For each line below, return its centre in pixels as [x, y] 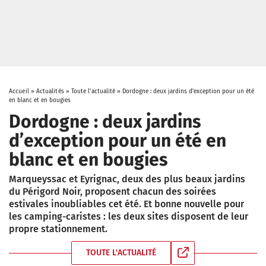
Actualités [50, 91]
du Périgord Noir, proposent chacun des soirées [113, 191]
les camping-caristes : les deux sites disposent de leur [129, 216]
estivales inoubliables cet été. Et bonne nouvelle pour [126, 204]
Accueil [19, 91]
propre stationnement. [58, 229]
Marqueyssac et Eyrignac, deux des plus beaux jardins [127, 179]
